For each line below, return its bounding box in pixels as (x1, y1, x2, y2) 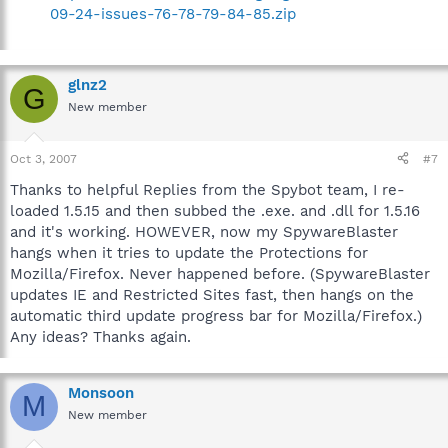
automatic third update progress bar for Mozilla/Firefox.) (10, 306, 422, 325)
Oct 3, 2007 (10, 151, 77, 166)
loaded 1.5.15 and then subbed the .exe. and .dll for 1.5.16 (10, 201, 420, 220)
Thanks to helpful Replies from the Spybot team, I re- (10, 180, 405, 199)
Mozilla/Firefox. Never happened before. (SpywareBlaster (10, 264, 430, 283)
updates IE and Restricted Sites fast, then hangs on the (10, 285, 414, 304)
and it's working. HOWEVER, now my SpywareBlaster (10, 222, 398, 241)
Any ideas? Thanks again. (10, 327, 191, 346)
